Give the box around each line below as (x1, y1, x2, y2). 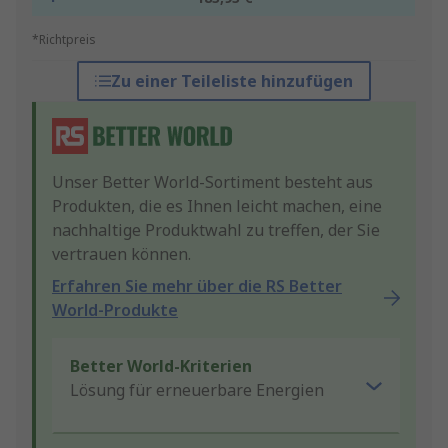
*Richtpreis (32, 31, 96, 49)
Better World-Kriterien (70, 355, 252, 378)
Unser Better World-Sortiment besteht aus (52, 171, 373, 194)
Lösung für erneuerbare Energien (70, 379, 324, 402)
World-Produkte (52, 299, 178, 322)
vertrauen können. (52, 243, 191, 266)
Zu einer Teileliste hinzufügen (110, 70, 353, 93)
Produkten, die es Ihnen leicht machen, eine (52, 195, 382, 218)
